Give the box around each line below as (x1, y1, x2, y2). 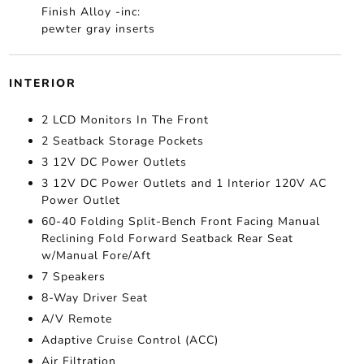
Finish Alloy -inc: (41, 4, 141, 19)
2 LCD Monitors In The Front (41, 112, 209, 128)
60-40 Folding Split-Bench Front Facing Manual (41, 214, 320, 229)
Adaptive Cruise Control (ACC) (41, 332, 219, 348)
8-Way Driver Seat (41, 290, 148, 305)
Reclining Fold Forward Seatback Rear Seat (41, 231, 293, 246)
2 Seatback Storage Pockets (41, 133, 204, 149)
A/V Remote (41, 311, 112, 327)
